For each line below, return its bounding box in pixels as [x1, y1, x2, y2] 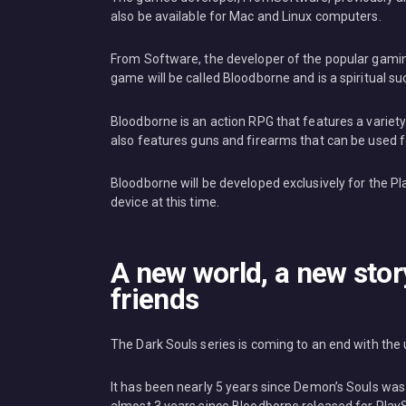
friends [111, 283, 199, 317]
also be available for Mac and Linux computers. [111, 8, 382, 24]
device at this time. [111, 195, 219, 210]
